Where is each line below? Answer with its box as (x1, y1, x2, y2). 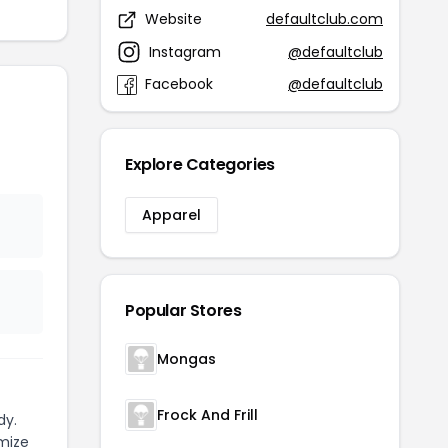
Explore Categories (125, 153, 275, 176)
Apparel (142, 205, 201, 225)
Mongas (157, 349, 216, 369)
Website (145, 9, 202, 29)
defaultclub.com (266, 9, 383, 29)
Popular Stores (125, 299, 242, 322)
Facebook (145, 74, 213, 94)
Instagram (149, 41, 221, 62)
